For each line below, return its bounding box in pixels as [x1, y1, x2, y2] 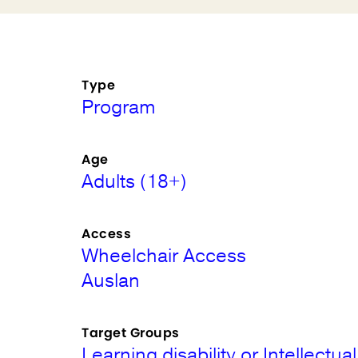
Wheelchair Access [82, 243, 247, 268]
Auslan [82, 268, 141, 293]
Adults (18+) [82, 169, 187, 194]
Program [82, 94, 157, 120]
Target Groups [82, 324, 180, 342]
